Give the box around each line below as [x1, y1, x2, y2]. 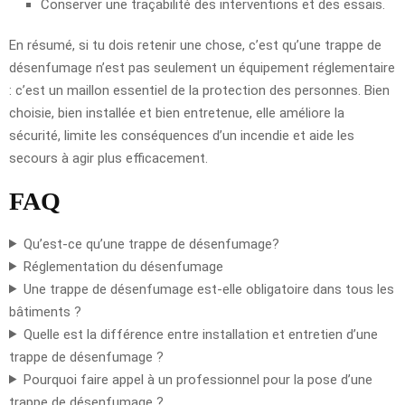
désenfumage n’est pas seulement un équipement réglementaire [9, 59, 395, 76]
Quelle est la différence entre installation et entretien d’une [23, 325, 378, 343]
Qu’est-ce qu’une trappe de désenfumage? [23, 235, 279, 252]
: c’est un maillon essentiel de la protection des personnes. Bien [9, 81, 390, 99]
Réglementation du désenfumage [23, 258, 223, 275]
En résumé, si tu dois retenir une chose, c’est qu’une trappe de [9, 36, 381, 53]
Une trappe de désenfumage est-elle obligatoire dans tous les [23, 280, 394, 297]
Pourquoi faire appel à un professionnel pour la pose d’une [23, 371, 372, 388]
